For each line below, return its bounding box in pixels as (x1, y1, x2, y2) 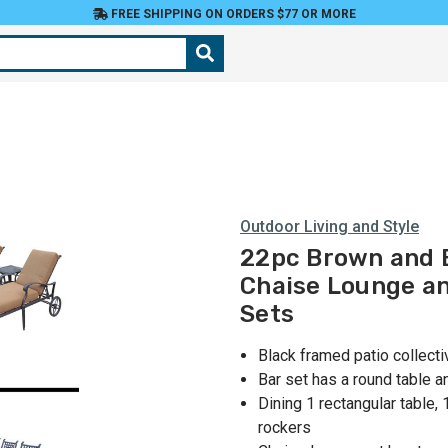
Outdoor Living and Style (240, 217, 419, 236)
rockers (258, 418, 312, 438)
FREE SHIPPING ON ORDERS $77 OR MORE (107, 7, 356, 21)
